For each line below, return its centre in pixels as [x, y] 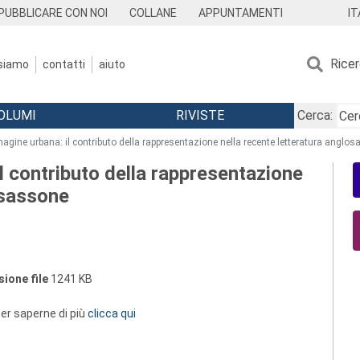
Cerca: [315, 115]
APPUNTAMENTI [241, 13]
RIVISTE [200, 115]
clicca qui [112, 313]
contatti [64, 64]
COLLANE [153, 13]
